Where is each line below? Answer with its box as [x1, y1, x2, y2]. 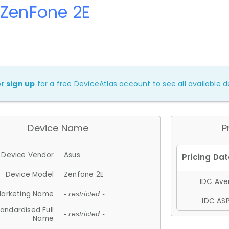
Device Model [5, 169, 54, 179]
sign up [6, 78, 35, 89]
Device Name [28, 121, 89, 134]
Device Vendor [1, 150, 54, 160]
